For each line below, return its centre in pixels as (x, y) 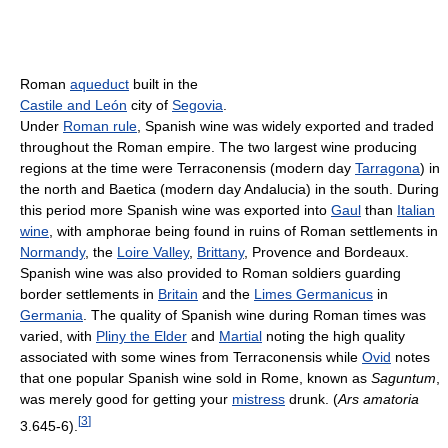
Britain (178, 293)
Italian (416, 209)
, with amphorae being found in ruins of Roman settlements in (243, 230)
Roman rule (100, 125)
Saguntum (403, 377)
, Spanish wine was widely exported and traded (285, 125)
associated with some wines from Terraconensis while (191, 356)
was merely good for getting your (126, 398)
